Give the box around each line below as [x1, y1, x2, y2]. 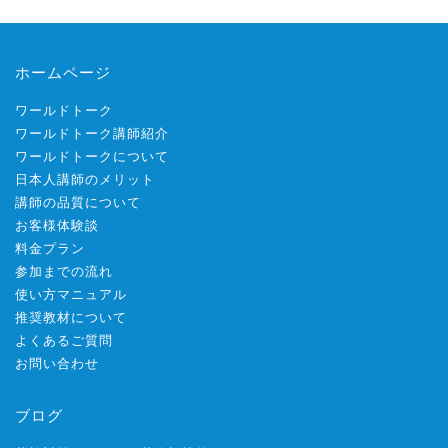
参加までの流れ [15, 264, 113, 280]
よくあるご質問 [15, 333, 113, 349]
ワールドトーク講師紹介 [15, 126, 169, 142]
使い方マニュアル [15, 287, 127, 303]
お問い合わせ [15, 356, 99, 372]
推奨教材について [15, 310, 127, 326]
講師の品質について [15, 195, 141, 211]
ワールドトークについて [15, 149, 169, 165]
